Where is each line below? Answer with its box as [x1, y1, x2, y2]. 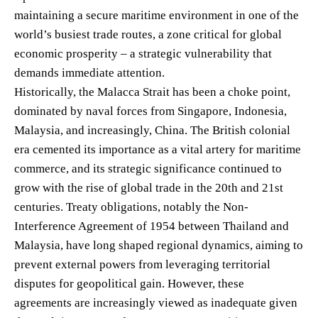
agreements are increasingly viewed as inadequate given [14, 295, 297, 309]
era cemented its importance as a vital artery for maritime [14, 142, 301, 156]
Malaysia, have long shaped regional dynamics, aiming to [14, 238, 303, 252]
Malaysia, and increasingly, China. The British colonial [14, 123, 290, 137]
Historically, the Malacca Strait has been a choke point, [14, 84, 290, 99]
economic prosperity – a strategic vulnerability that [14, 46, 272, 60]
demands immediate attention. [14, 65, 165, 79]
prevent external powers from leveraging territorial [14, 257, 270, 271]
